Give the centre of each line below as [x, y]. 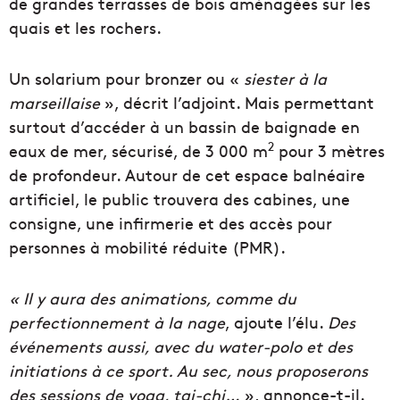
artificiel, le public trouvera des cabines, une [179, 199]
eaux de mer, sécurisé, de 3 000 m [138, 151]
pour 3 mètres [329, 151]
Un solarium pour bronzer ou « [126, 79]
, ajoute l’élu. [276, 322]
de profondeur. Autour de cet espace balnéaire [187, 175]
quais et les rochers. [85, 28]
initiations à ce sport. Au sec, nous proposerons [188, 371]
